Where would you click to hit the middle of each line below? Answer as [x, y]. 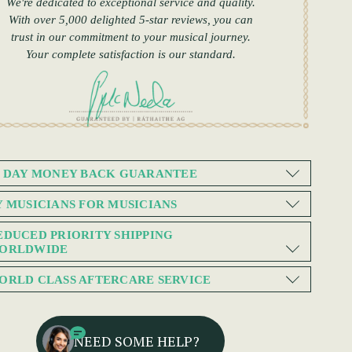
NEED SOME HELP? [137, 341]
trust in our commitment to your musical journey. [130, 37]
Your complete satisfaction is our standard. [130, 55]
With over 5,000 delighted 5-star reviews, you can [130, 20]
